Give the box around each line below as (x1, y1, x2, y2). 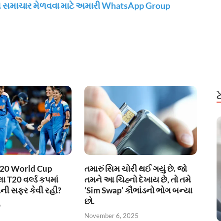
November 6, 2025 (84, 211, 139, 220)
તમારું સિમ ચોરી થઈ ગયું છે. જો (84, 163, 187, 174)
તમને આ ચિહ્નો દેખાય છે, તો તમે (84, 174, 191, 185)
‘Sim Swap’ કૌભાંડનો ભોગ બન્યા (84, 185, 193, 196)
